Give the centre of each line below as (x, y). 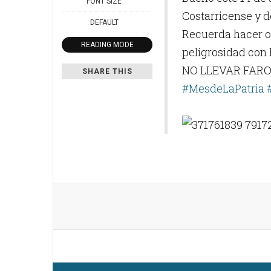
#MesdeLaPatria (223, 88)
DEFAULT (104, 23)
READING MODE (107, 45)
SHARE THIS (107, 72)
